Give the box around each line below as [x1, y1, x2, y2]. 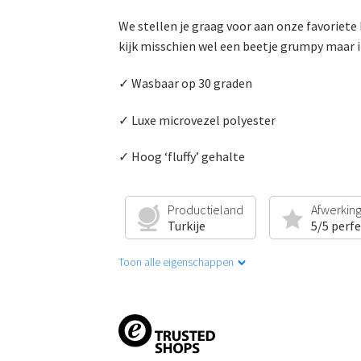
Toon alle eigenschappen [118, 255, 234, 270]
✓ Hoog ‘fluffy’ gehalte [118, 148, 245, 165]
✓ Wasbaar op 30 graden [118, 74, 252, 91]
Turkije [168, 218, 205, 234]
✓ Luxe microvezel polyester [118, 111, 276, 128]
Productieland [168, 201, 243, 218]
